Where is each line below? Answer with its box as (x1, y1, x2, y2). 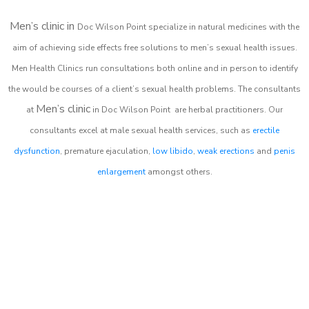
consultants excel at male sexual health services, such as (30, 124, 252, 136)
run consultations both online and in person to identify (83, 62, 298, 74)
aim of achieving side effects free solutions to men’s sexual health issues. (12, 41, 297, 53)
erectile (252, 124, 279, 136)
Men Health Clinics (11, 62, 83, 74)
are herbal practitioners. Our (172, 103, 283, 115)
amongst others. (145, 166, 212, 177)
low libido (152, 145, 193, 157)
